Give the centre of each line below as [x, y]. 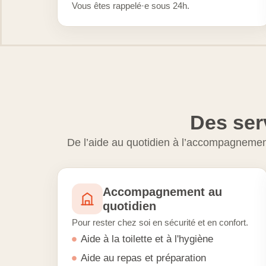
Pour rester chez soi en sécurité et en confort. [160, 222]
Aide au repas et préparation [143, 258]
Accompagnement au [162, 192]
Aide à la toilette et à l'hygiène [147, 239]
